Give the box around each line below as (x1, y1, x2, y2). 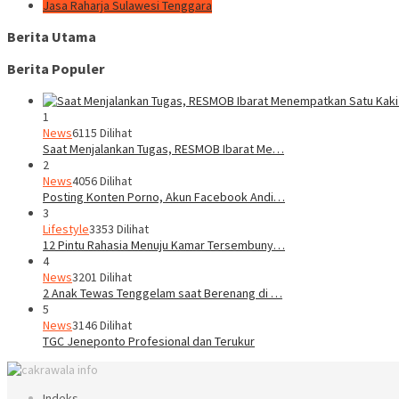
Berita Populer (7, 60, 105, 78)
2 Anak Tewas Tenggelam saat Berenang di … (43, 284, 282, 301)
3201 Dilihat (72, 268, 132, 285)
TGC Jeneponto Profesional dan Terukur (43, 332, 255, 349)
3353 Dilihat (89, 220, 149, 237)
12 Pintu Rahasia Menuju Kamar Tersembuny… (43, 236, 285, 253)
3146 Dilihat (72, 316, 132, 333)
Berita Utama (7, 28, 96, 46)
